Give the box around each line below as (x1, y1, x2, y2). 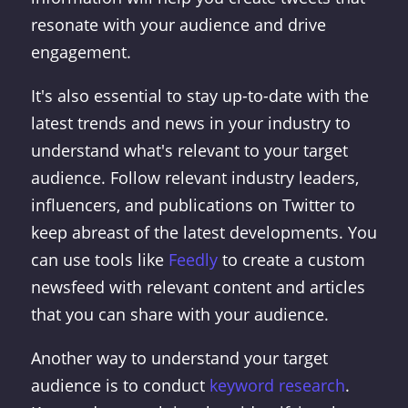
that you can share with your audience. (30, 303, 329, 325)
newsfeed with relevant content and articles (30, 276, 365, 298)
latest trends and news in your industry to (30, 112, 351, 134)
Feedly (168, 249, 218, 270)
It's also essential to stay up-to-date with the (30, 85, 369, 107)
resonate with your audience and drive (30, 14, 326, 36)
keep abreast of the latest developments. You (30, 221, 377, 243)
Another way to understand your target (30, 347, 328, 369)
